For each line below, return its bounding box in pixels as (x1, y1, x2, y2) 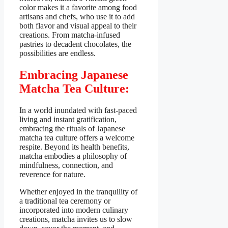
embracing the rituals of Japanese (19, 124, 125, 133)
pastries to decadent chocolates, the (19, 40, 131, 49)
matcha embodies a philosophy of (19, 151, 127, 160)
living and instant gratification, (19, 115, 117, 124)
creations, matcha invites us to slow (19, 214, 132, 223)
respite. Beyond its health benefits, (19, 142, 129, 151)
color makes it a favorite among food (19, 3, 137, 12)
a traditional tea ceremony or (19, 196, 110, 205)
